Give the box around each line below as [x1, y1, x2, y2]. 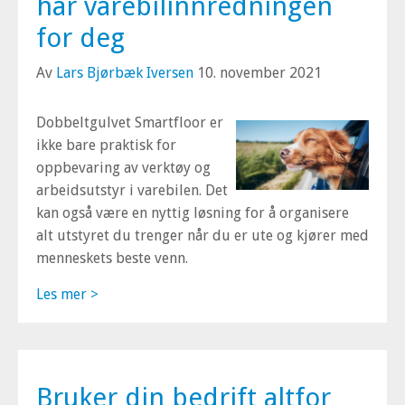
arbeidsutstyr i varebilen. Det [36, 182, 228, 199]
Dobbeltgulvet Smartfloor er [36, 114, 223, 131]
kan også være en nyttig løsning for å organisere [36, 204, 349, 221]
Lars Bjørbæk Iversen [56, 64, 193, 81]
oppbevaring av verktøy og [36, 159, 211, 176]
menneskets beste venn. [36, 250, 188, 267]
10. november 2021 [193, 64, 322, 81]
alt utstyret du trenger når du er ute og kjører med [36, 227, 369, 244]
